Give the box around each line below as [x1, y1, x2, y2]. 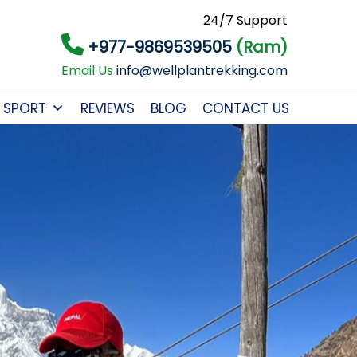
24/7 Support [202, 11, 288, 29]
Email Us [61, 61, 116, 80]
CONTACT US [202, 99, 289, 118]
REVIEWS [80, 99, 135, 118]
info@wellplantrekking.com [116, 61, 288, 80]
